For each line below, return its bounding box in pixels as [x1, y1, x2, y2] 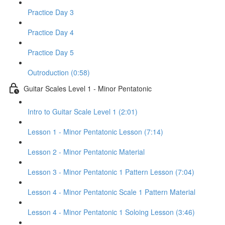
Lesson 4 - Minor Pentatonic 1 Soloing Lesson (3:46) [28, 207, 195, 217]
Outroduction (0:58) [28, 67, 90, 77]
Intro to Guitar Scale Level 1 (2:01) [28, 106, 138, 117]
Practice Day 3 [28, 7, 74, 17]
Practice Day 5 [28, 47, 74, 57]
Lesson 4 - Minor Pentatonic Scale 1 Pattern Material [28, 187, 195, 197]
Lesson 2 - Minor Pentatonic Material [28, 147, 145, 157]
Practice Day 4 [28, 27, 74, 37]
